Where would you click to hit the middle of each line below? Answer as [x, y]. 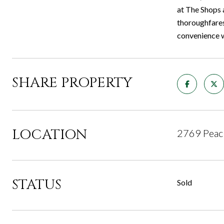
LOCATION [49, 135]
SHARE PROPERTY [72, 83]
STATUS [37, 185]
